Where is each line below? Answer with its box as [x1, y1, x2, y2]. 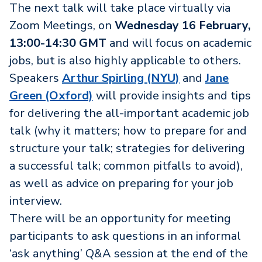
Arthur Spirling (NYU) [62, 70, 180, 86]
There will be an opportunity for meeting [9, 210, 231, 226]
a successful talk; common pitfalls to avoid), [9, 157, 243, 174]
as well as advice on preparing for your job [9, 175, 233, 191]
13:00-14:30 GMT [9, 35, 106, 51]
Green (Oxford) [9, 87, 93, 104]
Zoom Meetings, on [9, 17, 115, 33]
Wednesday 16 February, [115, 17, 251, 33]
